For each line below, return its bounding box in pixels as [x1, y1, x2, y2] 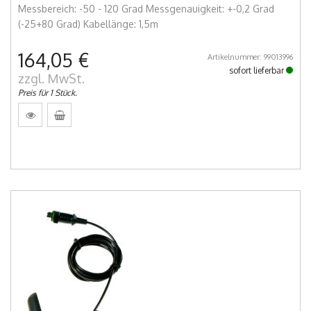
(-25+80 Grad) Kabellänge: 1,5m [18, 18, 158, 31]
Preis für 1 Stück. [18, 87, 77, 99]
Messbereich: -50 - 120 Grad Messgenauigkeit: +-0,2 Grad [18, 3, 274, 15]
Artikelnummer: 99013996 [208, 52, 293, 62]
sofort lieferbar [229, 65, 286, 76]
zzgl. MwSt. [18, 71, 85, 87]
